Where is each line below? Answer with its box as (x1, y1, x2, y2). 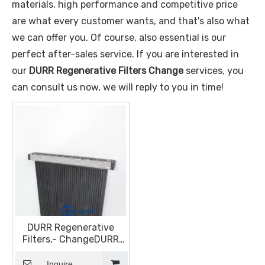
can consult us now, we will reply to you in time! (12, 82, 224, 93)
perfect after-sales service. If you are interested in (12, 49, 239, 60)
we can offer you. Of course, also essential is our (12, 32, 226, 43)
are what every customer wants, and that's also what (12, 15, 250, 27)
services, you (183, 65, 244, 76)
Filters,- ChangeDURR (22, 234, 119, 245)
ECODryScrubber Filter (21, 245, 121, 257)
